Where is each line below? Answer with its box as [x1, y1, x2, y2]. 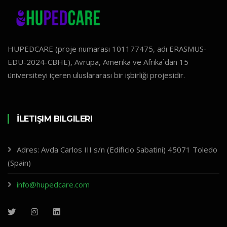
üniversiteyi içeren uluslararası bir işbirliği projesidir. [8, 69, 185, 80]
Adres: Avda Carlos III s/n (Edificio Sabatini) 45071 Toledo [17, 144, 217, 155]
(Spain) [8, 157, 31, 168]
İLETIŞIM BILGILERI [17, 113, 92, 124]
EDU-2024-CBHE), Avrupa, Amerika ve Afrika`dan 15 [8, 56, 188, 67]
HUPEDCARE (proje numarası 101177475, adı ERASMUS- [8, 43, 207, 54]
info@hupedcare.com [17, 179, 90, 190]
